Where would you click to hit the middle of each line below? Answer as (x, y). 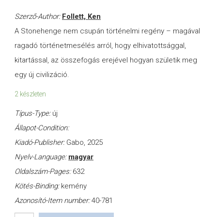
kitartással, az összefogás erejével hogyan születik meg (106, 60)
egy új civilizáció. (42, 75)
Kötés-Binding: (38, 186)
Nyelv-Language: (41, 157)
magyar (81, 157)
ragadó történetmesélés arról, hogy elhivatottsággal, (100, 46)
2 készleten (30, 94)
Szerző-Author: (38, 17)
